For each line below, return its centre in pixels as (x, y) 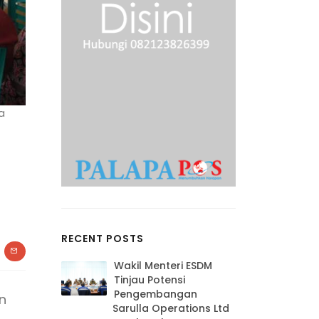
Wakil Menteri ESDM (163, 265)
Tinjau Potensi (150, 279)
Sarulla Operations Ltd (171, 308)
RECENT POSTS (103, 238)
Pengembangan (156, 294)
